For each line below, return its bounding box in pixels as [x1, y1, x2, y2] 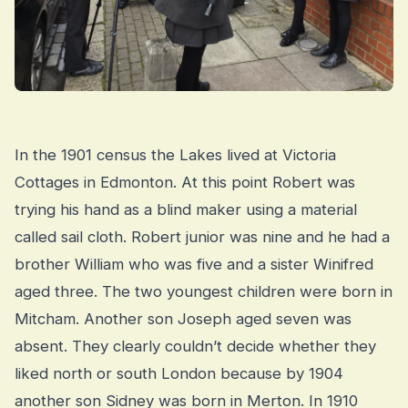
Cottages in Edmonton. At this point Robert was [15, 172, 355, 191]
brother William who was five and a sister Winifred [15, 254, 373, 273]
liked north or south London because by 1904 [15, 363, 343, 382]
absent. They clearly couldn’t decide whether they [15, 336, 376, 355]
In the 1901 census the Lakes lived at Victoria [15, 145, 336, 164]
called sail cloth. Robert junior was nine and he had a [15, 227, 390, 246]
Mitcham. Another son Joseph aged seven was [15, 309, 352, 328]
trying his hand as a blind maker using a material [15, 199, 357, 219]
